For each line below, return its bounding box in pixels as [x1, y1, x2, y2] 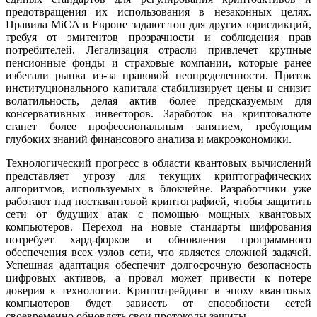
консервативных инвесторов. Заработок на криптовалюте [6, 107, 311, 120]
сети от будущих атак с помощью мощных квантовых [6, 207, 311, 220]
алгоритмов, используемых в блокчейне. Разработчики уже [6, 182, 311, 195]
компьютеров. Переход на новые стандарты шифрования [6, 220, 311, 233]
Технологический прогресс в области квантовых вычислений [6, 156, 311, 169]
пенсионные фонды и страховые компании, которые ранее [6, 56, 311, 69]
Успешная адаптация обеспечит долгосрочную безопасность [6, 258, 311, 271]
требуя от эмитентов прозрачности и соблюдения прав [6, 30, 311, 43]
